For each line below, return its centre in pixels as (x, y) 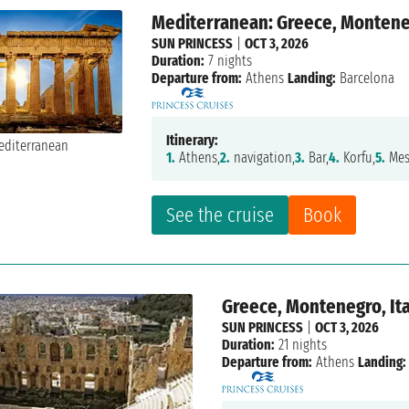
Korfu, (358, 158)
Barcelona (366, 79)
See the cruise (220, 215)
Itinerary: (193, 141)
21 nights (300, 345)
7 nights (229, 61)
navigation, (263, 158)
